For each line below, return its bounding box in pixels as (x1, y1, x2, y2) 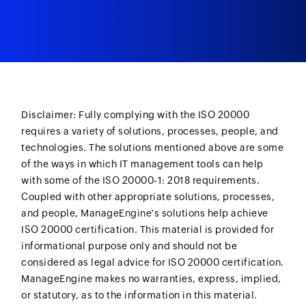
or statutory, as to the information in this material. (21, 290, 258, 301)
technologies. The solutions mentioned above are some (21, 142, 284, 154)
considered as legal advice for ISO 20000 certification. (21, 257, 284, 268)
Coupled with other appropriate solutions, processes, (21, 191, 275, 203)
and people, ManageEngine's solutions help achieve (21, 208, 268, 219)
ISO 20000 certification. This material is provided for (21, 224, 275, 236)
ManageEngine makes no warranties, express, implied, (21, 273, 281, 285)
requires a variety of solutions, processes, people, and (21, 126, 279, 137)
